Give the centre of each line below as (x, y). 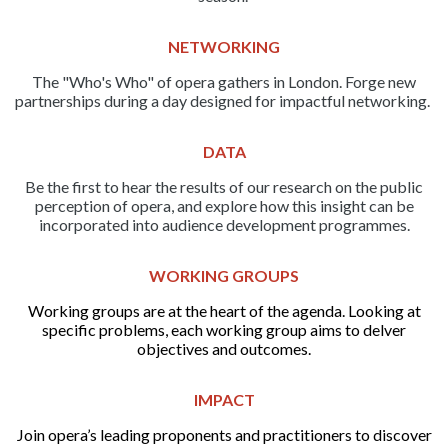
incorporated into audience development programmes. (224, 224)
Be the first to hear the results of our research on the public (224, 186)
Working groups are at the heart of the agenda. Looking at (224, 310)
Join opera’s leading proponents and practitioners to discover (224, 434)
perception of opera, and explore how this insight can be (224, 205)
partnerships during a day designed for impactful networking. (224, 100)
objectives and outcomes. (224, 348)
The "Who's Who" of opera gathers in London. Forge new (224, 81)
